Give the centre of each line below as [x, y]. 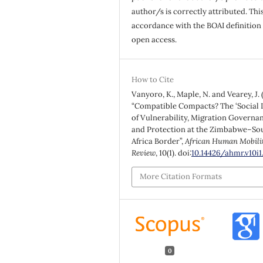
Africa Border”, [159, 141]
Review [144, 153]
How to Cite [153, 79]
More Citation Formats [181, 177]
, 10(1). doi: [174, 153]
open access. [154, 39]
